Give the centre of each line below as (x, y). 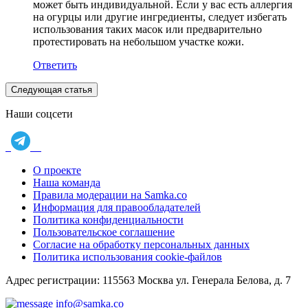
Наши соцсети (39, 113)
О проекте (57, 170)
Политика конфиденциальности (108, 219)
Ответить (55, 65)
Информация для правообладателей (117, 207)
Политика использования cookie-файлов (128, 256)
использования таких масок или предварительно (147, 29)
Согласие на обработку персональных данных (141, 244)
